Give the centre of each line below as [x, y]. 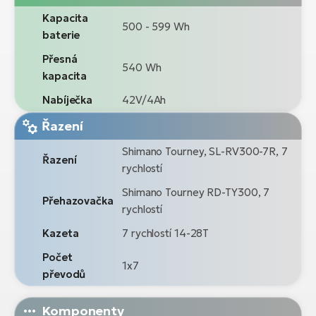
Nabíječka [68, 100]
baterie [61, 35]
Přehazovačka [78, 201]
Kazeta [61, 233]
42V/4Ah [144, 100]
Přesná [60, 59]
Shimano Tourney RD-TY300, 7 [196, 193]
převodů [64, 274]
